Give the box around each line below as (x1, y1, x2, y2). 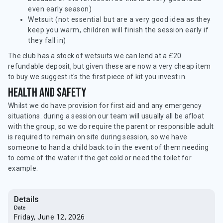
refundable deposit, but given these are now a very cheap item (8, 62, 211, 70)
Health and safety (8, 85, 86, 101)
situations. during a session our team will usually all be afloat (8, 112, 204, 120)
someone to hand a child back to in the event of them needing (8, 143, 209, 151)
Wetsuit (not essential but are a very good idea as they (28, 15, 211, 23)
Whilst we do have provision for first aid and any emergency (8, 102, 202, 110)
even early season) (28, 5, 92, 13)
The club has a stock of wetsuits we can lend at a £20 (8, 52, 182, 60)
